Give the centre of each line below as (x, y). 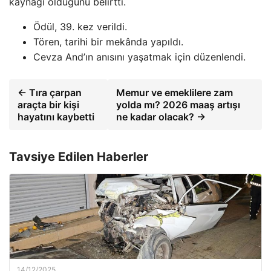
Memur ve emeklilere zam (174, 92)
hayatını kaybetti (56, 116)
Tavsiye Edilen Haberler (79, 156)
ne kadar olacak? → (161, 116)
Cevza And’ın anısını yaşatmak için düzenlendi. (139, 57)
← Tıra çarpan (50, 92)
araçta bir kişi (48, 104)
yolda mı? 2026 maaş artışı (178, 104)
